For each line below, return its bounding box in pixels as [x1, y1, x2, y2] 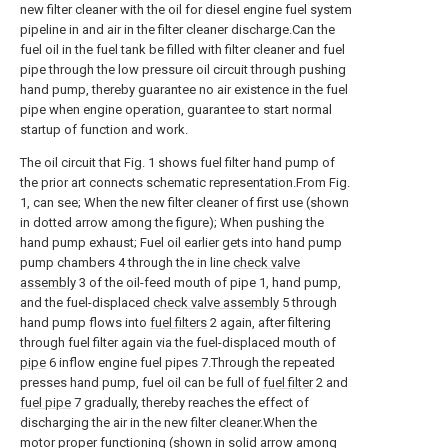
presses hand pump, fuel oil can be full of [20, 375, 263, 390]
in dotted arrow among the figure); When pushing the [20, 215, 324, 230]
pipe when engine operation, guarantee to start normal [20, 102, 332, 117]
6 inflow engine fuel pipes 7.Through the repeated [46, 355, 335, 370]
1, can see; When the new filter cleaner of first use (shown [20, 195, 349, 210]
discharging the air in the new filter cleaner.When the [20, 415, 317, 430]
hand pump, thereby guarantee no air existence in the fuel [20, 82, 348, 97]
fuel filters [150, 315, 207, 330]
